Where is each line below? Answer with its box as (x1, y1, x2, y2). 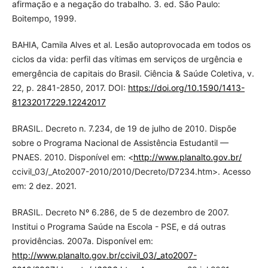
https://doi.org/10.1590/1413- (127, 83, 245, 93)
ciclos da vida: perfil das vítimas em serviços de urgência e (11, 54, 242, 65)
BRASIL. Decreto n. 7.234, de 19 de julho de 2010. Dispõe (11, 123, 236, 134)
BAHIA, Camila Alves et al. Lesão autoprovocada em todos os (11, 39, 251, 50)
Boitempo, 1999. (11, 13, 77, 24)
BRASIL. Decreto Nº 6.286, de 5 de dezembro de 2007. (11, 207, 229, 218)
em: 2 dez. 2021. (11, 181, 77, 191)
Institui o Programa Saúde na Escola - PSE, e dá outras (11, 221, 226, 232)
